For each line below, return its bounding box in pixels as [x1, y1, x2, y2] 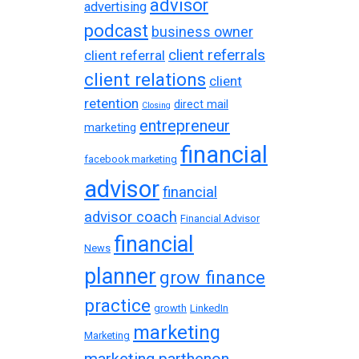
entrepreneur [139, 115, 230, 135]
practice [84, 294, 151, 316]
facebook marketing [84, 152, 177, 165]
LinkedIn [190, 301, 228, 314]
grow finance [159, 266, 265, 288]
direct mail [174, 97, 228, 111]
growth [154, 301, 187, 314]
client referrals [168, 45, 265, 64]
